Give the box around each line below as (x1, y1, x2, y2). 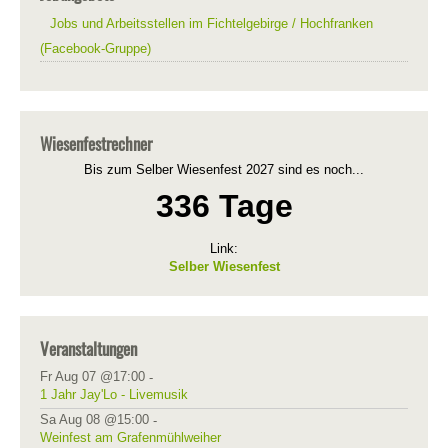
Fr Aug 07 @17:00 (40, 368, 145, 384)
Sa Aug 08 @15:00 (40, 411, 149, 427)
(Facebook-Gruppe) (40, 40, 151, 56)
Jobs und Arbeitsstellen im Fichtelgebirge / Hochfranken (50, 15, 373, 31)
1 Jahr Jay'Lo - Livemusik (40, 386, 188, 402)
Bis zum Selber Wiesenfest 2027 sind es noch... (84, 161, 364, 177)
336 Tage (155, 187, 293, 224)
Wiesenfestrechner (40, 130, 152, 156)
